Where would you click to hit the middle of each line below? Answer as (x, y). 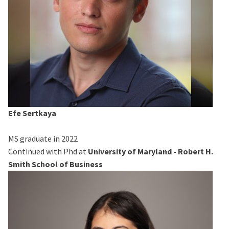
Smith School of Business (55, 164)
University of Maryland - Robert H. (150, 151)
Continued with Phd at (47, 151)
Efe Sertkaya (32, 113)
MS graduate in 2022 (43, 138)
